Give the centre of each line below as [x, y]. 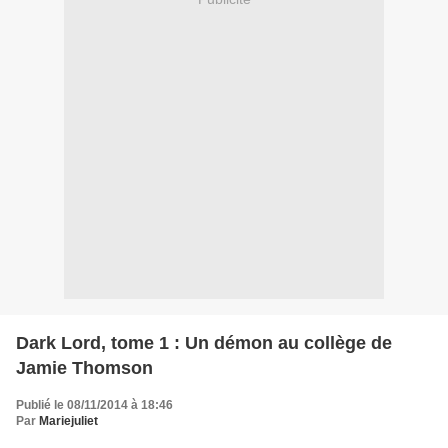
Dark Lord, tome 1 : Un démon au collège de [204, 343]
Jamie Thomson [84, 368]
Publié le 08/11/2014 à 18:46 [94, 405]
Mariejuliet [68, 421]
